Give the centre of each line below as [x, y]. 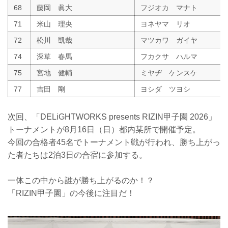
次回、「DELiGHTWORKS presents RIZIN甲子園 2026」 [112, 117]
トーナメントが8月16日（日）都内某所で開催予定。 [104, 129]
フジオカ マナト [169, 7]
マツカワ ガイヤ [169, 40]
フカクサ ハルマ [169, 56]
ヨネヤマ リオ [165, 24]
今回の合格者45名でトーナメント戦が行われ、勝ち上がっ [114, 142]
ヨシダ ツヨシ [165, 89]
